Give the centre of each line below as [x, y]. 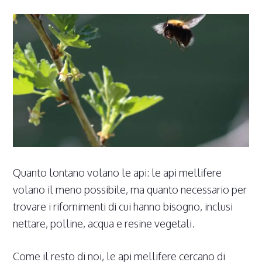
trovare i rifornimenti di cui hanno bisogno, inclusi [123, 207]
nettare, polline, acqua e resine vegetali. [104, 224]
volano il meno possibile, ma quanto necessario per [130, 190]
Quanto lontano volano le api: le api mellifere [118, 173]
